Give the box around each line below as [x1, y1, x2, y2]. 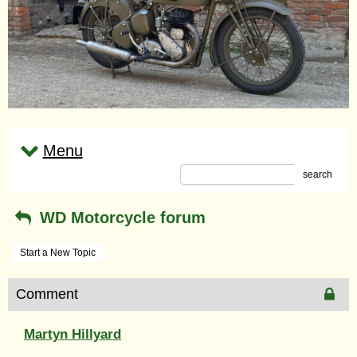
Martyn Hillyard [24, 326, 121, 342]
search [303, 168, 332, 180]
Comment [16, 285, 78, 302]
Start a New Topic [20, 246, 96, 258]
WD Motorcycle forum [34, 208, 206, 226]
